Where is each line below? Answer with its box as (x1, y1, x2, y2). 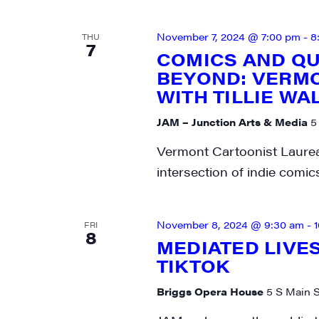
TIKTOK (156, 253, 230, 278)
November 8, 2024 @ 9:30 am (156, 217, 304, 231)
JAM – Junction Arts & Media (156, 115, 310, 129)
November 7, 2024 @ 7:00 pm (156, 29, 300, 43)
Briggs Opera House (156, 284, 266, 298)
